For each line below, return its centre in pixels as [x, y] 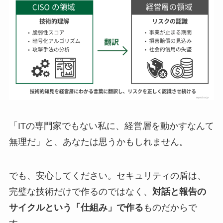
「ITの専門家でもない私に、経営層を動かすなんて [111, 126]
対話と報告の [179, 191]
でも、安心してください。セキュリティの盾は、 [107, 175]
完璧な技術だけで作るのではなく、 [80, 191]
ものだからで [170, 207]
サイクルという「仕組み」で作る [76, 207]
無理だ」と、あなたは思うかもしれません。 [98, 142]
